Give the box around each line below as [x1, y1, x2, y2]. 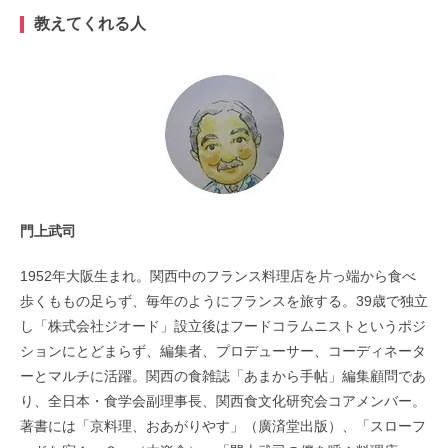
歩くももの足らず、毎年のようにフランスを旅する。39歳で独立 [20, 292, 428, 309]
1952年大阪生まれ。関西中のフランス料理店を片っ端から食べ [20, 267, 416, 284]
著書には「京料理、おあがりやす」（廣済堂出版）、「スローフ [20, 417, 426, 434]
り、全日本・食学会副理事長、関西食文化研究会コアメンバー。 [20, 392, 426, 409]
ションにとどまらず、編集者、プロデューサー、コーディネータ [20, 342, 426, 359]
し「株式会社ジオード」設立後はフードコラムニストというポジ [20, 317, 426, 334]
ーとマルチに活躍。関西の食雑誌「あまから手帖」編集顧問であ [20, 367, 426, 384]
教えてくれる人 [34, 14, 146, 32]
